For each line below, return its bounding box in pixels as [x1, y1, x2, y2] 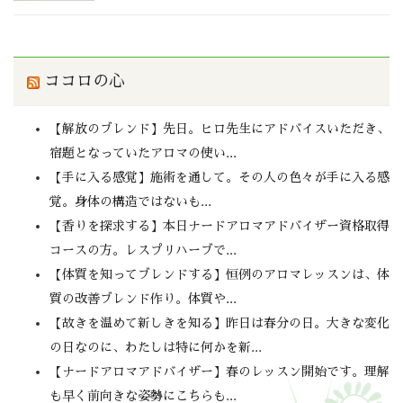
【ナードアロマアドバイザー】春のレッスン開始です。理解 [49, 364, 390, 378]
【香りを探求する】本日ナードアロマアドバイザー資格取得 [49, 219, 390, 232]
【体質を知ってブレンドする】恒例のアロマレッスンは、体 [49, 267, 390, 281]
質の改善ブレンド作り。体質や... [49, 291, 237, 305]
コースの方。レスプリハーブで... [49, 243, 237, 256]
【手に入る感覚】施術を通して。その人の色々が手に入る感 [49, 170, 390, 184]
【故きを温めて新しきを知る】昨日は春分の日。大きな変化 [49, 316, 390, 329]
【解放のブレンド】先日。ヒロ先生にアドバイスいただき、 [49, 121, 390, 135]
